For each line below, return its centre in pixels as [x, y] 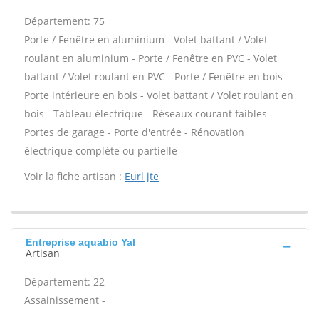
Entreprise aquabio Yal [80, 242]
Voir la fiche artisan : [74, 176]
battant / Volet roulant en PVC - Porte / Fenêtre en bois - [157, 77]
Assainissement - [65, 300]
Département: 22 [64, 282]
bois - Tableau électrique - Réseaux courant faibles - [149, 114]
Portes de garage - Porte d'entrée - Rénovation [134, 132]
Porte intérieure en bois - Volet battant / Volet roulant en [159, 95]
